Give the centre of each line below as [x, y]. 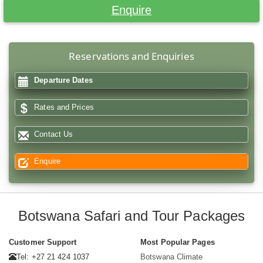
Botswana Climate [172, 257]
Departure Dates [62, 80]
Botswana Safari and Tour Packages [131, 216]
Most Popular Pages [178, 242]
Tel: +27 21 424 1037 [53, 257]
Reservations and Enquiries [131, 56]
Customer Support [43, 242]
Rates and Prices [63, 107]
